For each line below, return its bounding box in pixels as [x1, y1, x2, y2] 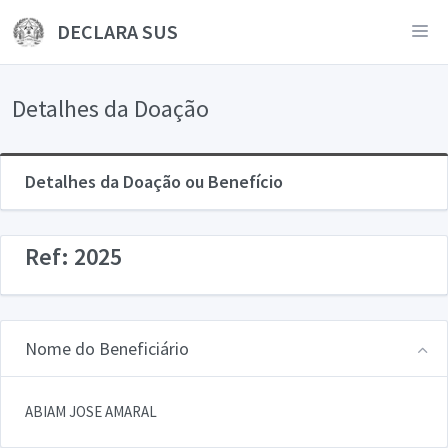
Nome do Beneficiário [25, 336, 189, 360]
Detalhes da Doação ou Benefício [25, 170, 283, 193]
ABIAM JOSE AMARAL [25, 401, 157, 421]
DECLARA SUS [52, 19, 178, 44]
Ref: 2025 [25, 241, 122, 272]
